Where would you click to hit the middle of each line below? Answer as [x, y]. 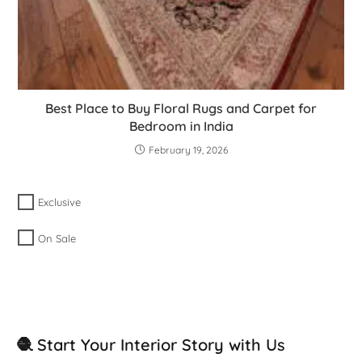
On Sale [57, 238]
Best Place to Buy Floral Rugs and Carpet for [181, 109]
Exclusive [60, 202]
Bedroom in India [181, 126]
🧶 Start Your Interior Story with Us [151, 344]
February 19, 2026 [188, 150]
